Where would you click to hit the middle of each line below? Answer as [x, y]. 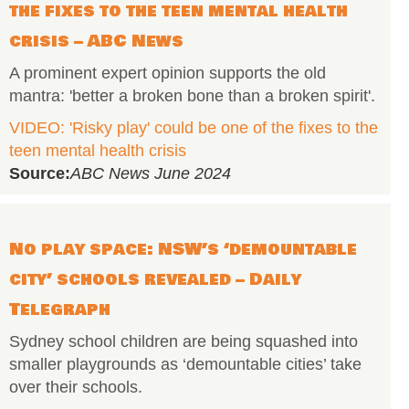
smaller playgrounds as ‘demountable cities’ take [185, 364]
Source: [40, 173]
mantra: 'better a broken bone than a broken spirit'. [192, 96]
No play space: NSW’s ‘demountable [183, 249]
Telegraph [60, 309]
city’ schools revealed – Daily [155, 279]
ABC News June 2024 [151, 173]
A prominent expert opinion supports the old [168, 73]
